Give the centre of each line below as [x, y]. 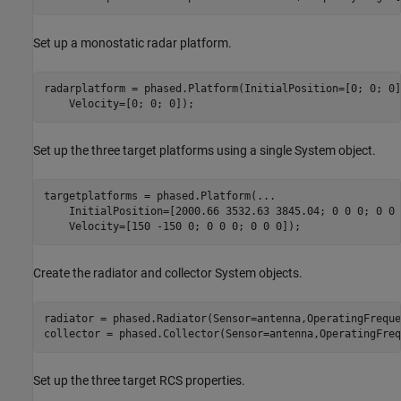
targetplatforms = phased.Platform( [150, 196]
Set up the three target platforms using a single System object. [205, 150]
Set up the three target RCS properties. [139, 380]
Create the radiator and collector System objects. [168, 273]
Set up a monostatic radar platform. [132, 43]
